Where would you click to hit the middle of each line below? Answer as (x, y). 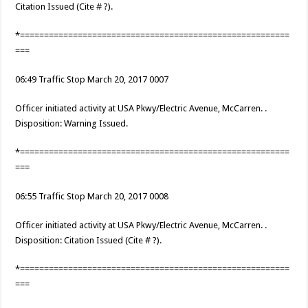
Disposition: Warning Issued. (72, 124)
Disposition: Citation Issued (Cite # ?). (89, 241)
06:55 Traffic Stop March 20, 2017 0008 (92, 197)
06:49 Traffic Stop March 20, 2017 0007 (92, 80)
